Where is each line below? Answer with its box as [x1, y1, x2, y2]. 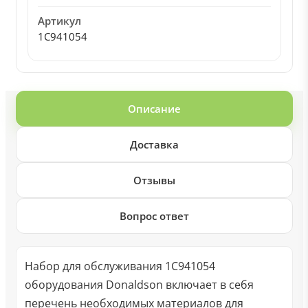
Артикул [37, 14, 81, 27]
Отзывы [133, 173, 175, 187]
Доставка [129, 137, 179, 151]
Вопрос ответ [119, 209, 189, 223]
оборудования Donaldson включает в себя [24, 277, 254, 292]
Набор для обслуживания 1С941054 [24, 258, 215, 274]
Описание [127, 102, 181, 115]
